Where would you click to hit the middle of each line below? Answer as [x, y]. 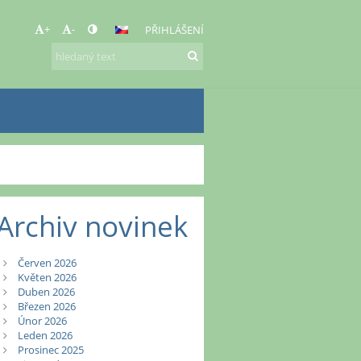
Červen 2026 [47, 263]
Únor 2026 [42, 321]
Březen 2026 [46, 307]
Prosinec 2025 [50, 350]
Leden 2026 [45, 336]
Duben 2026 [46, 292]
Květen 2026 [47, 278]
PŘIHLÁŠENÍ [174, 30]
